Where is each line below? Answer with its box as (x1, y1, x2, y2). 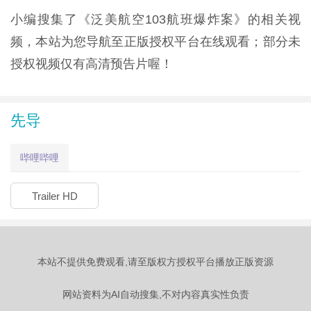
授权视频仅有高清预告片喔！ (10, 56, 173, 71)
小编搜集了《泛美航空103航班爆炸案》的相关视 (10, 12, 301, 26)
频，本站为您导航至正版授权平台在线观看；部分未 (10, 34, 301, 49)
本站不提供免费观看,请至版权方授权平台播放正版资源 (37, 255, 274, 267)
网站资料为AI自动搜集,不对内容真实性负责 (62, 288, 249, 300)
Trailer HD (31, 190, 78, 202)
